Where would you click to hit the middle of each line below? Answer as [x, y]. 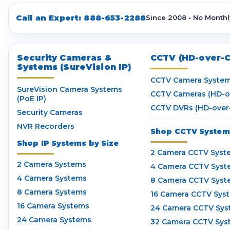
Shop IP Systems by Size [68, 143]
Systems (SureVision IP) [74, 67]
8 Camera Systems [52, 192]
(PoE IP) [32, 98]
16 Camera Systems [53, 206]
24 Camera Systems [54, 219]
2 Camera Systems [52, 164]
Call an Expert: [50, 17]
